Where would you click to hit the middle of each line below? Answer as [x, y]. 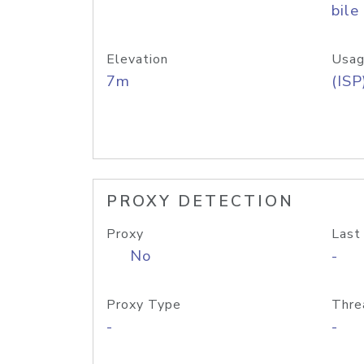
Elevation [137, 59]
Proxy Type [144, 305]
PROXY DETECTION [200, 201]
